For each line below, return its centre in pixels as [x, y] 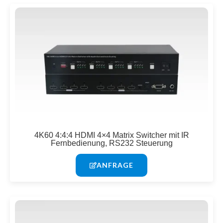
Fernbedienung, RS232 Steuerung [111, 143]
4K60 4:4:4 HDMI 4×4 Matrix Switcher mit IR [111, 135]
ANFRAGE [115, 165]
